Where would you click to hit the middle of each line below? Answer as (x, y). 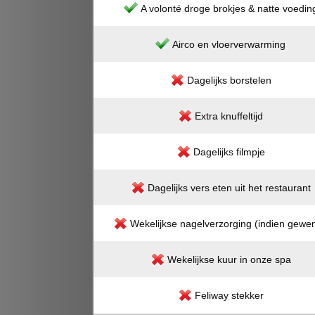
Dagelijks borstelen (229, 80)
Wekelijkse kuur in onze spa (229, 259)
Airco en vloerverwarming (229, 44)
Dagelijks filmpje (229, 152)
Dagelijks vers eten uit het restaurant (229, 188)
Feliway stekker (229, 295)
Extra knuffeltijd (229, 116)
